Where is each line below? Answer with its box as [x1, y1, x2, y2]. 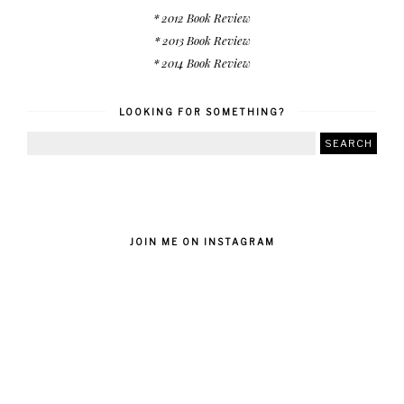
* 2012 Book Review [153, 9, 251, 25]
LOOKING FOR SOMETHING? [119, 106, 285, 117]
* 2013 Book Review [153, 32, 251, 48]
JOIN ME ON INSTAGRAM [129, 235, 275, 247]
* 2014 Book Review [153, 54, 251, 70]
